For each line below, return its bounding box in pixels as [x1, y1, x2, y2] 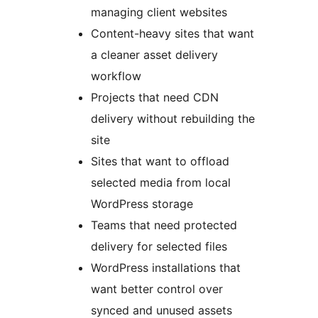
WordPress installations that [91, 260, 241, 275]
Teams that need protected [91, 217, 237, 232]
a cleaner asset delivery [91, 47, 218, 62]
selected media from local [91, 175, 231, 190]
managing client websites [91, 4, 227, 19]
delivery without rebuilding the [91, 111, 255, 126]
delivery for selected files [91, 238, 227, 253]
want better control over [91, 281, 223, 296]
